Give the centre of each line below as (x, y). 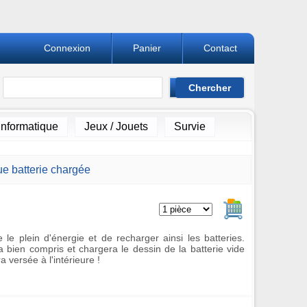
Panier (147, 48)
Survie (189, 126)
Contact (220, 48)
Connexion (67, 48)
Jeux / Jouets (116, 126)
